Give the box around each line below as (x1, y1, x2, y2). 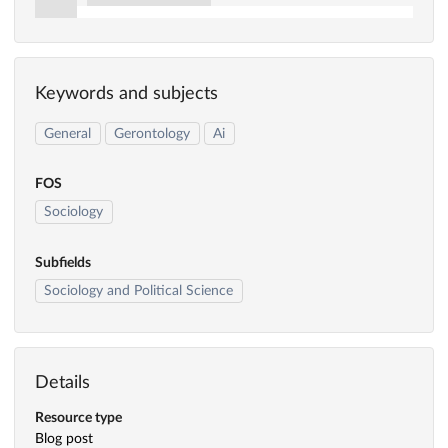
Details (35, 374, 90, 393)
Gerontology (114, 126, 191, 141)
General (44, 126, 92, 141)
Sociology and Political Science (44, 284, 234, 299)
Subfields (35, 256, 91, 271)
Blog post (35, 431, 93, 446)
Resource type (35, 410, 122, 425)
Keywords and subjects (35, 84, 218, 103)
